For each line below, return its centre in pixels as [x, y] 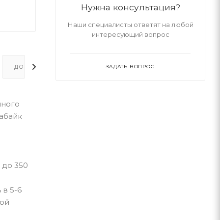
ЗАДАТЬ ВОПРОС [130, 67]
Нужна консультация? [130, 7]
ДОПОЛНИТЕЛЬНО [44, 67]
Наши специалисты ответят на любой [130, 25]
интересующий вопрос [130, 34]
